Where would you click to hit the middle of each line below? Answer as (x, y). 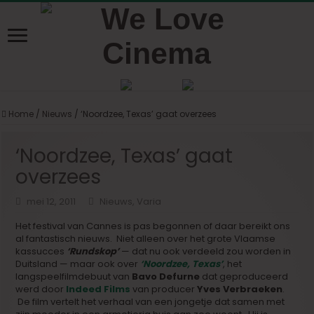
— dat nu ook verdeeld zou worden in (206, 251)
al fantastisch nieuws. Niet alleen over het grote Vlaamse (146, 239)
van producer (164, 289)
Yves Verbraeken (240, 289)
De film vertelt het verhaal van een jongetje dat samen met (150, 302)
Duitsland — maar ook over (78, 264)
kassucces (41, 251)
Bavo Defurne (166, 277)
